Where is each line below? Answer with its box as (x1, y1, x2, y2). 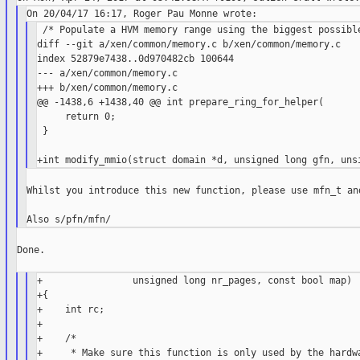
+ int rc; (36, 304, 104, 316)
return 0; (36, 111, 116, 123)
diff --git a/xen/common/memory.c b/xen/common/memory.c (36, 39, 341, 51)
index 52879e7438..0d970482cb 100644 (36, 53, 234, 65)
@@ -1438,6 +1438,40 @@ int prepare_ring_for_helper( (36, 96, 324, 108)
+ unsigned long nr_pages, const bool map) (36, 275, 352, 287)
